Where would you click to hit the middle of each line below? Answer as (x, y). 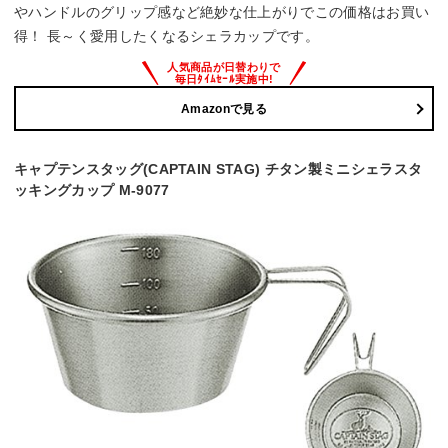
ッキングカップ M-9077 (92, 190)
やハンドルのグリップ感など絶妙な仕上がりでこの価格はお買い (222, 12)
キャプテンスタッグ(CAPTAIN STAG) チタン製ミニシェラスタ (218, 169)
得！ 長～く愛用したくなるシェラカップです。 (167, 36)
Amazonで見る (224, 108)
